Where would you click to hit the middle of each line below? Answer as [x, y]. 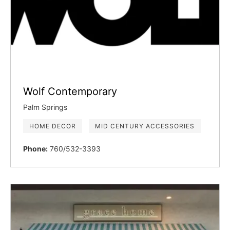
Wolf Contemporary [70, 91]
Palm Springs [45, 107]
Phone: [35, 148]
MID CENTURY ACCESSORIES [145, 126]
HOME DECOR [53, 126]
